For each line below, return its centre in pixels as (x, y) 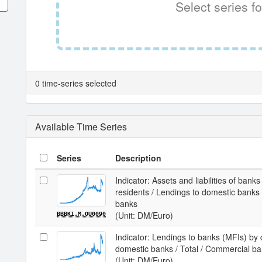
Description (138, 158)
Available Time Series (81, 127)
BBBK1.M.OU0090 (81, 214)
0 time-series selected (76, 83)
